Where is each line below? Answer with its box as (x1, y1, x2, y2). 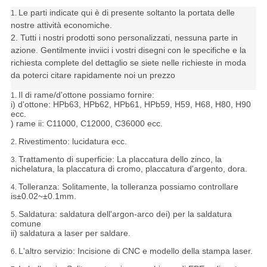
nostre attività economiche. (10, 20, 112, 30)
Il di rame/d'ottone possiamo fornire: (18, 90, 154, 100)
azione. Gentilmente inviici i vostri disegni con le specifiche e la (10, 45, 246, 55)
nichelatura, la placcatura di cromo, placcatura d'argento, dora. (10, 164, 247, 174)
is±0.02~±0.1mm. (10, 191, 76, 201)
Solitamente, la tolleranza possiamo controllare (61, 182, 238, 192)
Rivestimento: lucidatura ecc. (18, 136, 127, 147)
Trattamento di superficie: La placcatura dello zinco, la (18, 154, 222, 164)
